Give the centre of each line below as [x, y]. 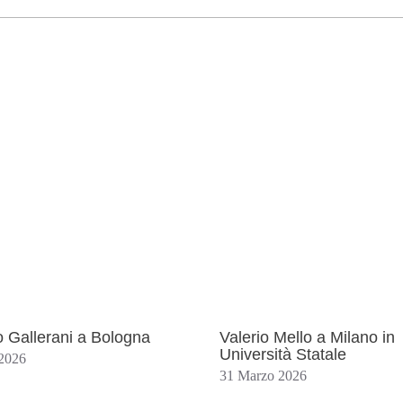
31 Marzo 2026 [263, 376]
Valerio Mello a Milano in [307, 338]
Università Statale [282, 355]
